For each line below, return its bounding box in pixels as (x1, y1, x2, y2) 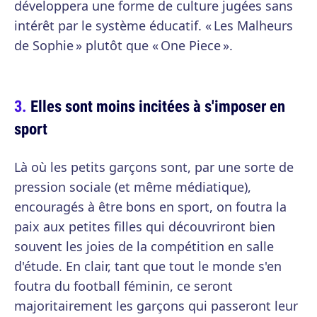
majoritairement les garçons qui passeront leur (14, 297, 298, 314)
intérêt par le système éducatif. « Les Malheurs (14, 17, 293, 34)
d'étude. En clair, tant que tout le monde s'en (14, 258, 282, 275)
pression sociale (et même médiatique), (14, 178, 251, 195)
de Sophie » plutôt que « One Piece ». (14, 37, 233, 54)
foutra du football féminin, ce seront (14, 277, 233, 294)
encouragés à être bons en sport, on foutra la (14, 198, 287, 215)
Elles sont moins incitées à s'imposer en (30, 95, 285, 117)
